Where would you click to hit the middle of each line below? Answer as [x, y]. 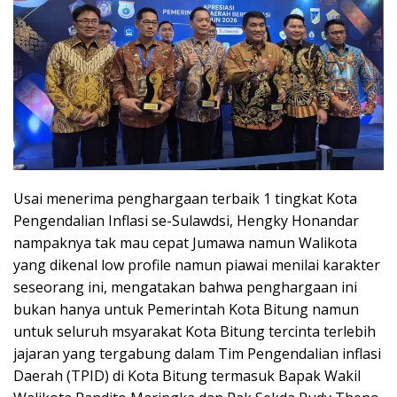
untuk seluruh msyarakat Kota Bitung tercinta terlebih [195, 331]
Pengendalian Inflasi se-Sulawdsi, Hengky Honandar [186, 220]
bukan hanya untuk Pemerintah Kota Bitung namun [186, 309]
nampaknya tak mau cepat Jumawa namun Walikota [185, 242]
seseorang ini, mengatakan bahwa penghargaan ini [185, 287]
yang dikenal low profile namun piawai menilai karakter [197, 265]
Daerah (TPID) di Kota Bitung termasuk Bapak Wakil [187, 375]
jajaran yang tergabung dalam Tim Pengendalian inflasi [197, 353]
